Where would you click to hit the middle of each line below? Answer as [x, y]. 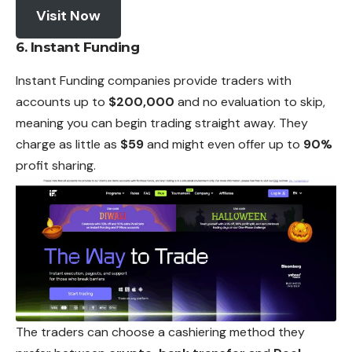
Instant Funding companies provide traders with [154, 81]
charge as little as [68, 145]
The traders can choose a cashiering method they [160, 332]
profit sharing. [56, 166]
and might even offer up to [224, 145]
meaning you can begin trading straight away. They [162, 123]
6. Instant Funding [77, 47]
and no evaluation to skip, [250, 102]
